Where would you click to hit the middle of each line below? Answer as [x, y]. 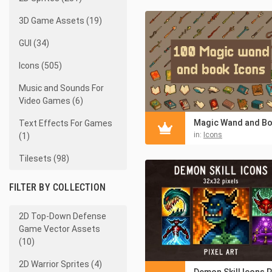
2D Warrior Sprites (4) [60, 264]
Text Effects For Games [66, 123]
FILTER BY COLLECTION [57, 187]
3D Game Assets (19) [60, 21]
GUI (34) [34, 43]
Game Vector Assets [59, 229]
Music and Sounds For [61, 88]
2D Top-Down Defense [63, 216]
